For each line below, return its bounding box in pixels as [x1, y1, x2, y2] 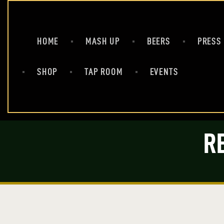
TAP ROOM [84, 67, 123, 77]
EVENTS [149, 67, 178, 77]
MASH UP [85, 36, 120, 46]
